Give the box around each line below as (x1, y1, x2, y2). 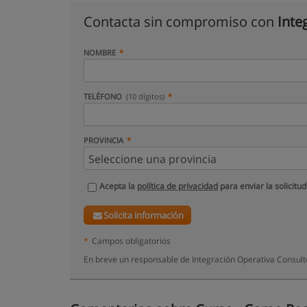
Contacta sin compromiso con (84, 12, 278, 31)
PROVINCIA (84, 135, 123, 145)
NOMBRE (84, 47, 116, 58)
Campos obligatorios (92, 235, 171, 246)
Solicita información (103, 209, 184, 221)
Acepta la (99, 180, 137, 192)
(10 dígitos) (126, 91, 165, 101)
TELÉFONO (84, 91, 124, 101)
